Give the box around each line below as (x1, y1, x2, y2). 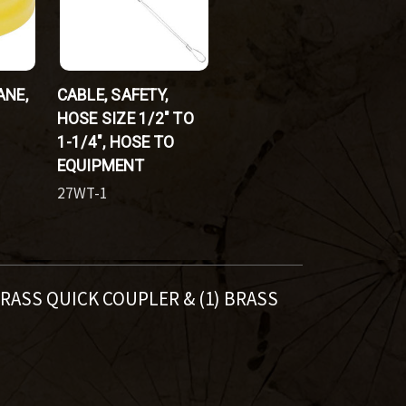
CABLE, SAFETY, (56, 85, 168, 104)
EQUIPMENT (56, 156, 144, 175)
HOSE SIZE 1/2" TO (56, 109, 194, 128)
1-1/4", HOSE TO (56, 132, 175, 151)
